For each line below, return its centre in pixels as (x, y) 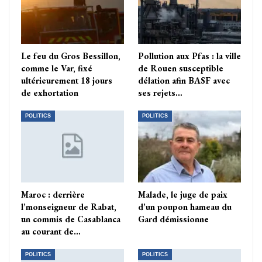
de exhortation (50, 93)
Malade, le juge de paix (183, 195)
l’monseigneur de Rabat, (69, 207)
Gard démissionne (173, 219)
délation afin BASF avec (184, 81)
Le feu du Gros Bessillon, (71, 56)
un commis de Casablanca (71, 219)
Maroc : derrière (53, 195)
